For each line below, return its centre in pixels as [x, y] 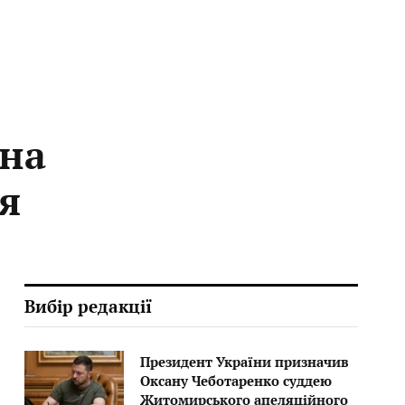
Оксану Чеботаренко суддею [235, 381]
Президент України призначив [244, 362]
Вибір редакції [88, 306]
